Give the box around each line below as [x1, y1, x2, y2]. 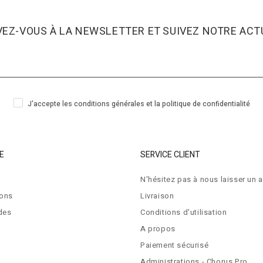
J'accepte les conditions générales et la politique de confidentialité [27, 99, 250, 110]
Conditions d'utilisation [140, 207, 227, 218]
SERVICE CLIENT [140, 149, 200, 161]
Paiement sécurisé [140, 240, 209, 251]
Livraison [140, 190, 174, 202]
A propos [140, 223, 176, 235]
